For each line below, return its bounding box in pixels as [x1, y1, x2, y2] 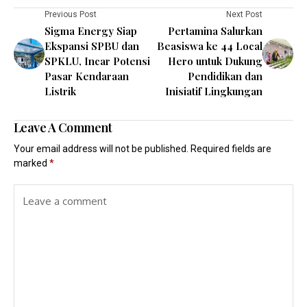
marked [14, 158, 49, 169]
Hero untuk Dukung [168, 54, 262, 69]
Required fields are [191, 143, 271, 155]
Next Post [226, 10, 262, 20]
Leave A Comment [14, 119, 112, 136]
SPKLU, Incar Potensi [45, 54, 150, 69]
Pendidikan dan [188, 69, 262, 84]
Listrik [45, 84, 76, 99]
